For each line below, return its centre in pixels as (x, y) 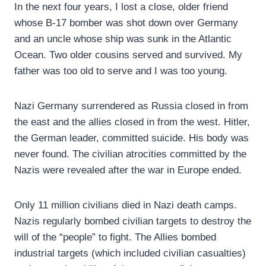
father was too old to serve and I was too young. (121, 71)
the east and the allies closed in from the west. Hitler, (132, 122)
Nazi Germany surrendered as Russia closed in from (131, 106)
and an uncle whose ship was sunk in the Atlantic (123, 39)
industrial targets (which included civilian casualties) (130, 254)
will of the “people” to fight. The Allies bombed (115, 237)
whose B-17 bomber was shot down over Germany (126, 23)
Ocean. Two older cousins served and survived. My (128, 55)
